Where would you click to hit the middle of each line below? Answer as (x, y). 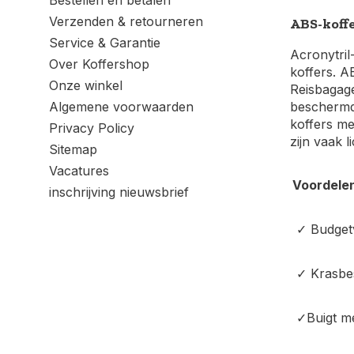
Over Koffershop (99, 64)
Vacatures (79, 171)
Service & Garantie (105, 43)
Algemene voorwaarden (121, 107)
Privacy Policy (92, 128)
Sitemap (73, 149)
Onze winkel (86, 85)
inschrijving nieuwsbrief (119, 192)
